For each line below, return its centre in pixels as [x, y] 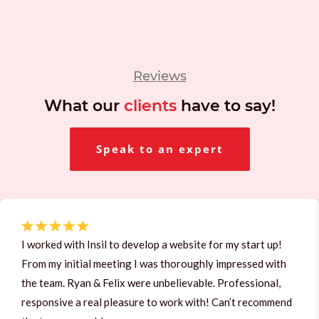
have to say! [226, 105]
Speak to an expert [159, 148]
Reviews [159, 76]
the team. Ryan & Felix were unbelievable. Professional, [151, 282]
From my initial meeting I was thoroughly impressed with [154, 263]
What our [84, 105]
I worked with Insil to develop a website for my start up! [152, 244]
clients [150, 105]
